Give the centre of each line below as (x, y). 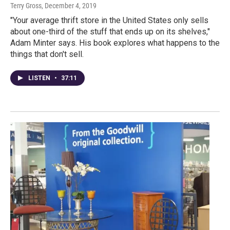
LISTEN (40, 78)
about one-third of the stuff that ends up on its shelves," (110, 32)
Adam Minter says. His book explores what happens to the (115, 43)
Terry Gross (26, 6)
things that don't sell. (47, 54)
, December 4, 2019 (69, 6)
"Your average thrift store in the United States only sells (109, 21)
